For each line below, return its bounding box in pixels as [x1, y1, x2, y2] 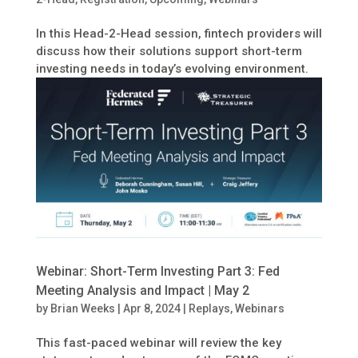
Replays [188, 302, 230, 316]
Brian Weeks [50, 302, 115, 316]
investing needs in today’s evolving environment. [35, 61, 308, 76]
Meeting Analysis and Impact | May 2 [35, 283, 249, 299]
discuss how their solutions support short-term [35, 43, 302, 58]
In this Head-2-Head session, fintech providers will [35, 26, 322, 41]
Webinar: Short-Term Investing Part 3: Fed [35, 264, 280, 280]
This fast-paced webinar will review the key [35, 336, 281, 351]
